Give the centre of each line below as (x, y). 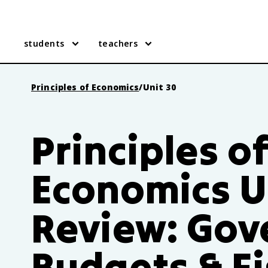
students (44, 43)
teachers (118, 43)
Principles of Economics (85, 87)
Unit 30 (159, 87)
